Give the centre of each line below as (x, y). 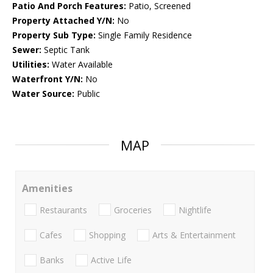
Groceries (133, 210)
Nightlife (195, 210)
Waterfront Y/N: (48, 79)
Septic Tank (66, 50)
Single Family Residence (144, 35)
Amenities (47, 189)
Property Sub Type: (54, 35)
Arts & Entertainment (194, 235)
